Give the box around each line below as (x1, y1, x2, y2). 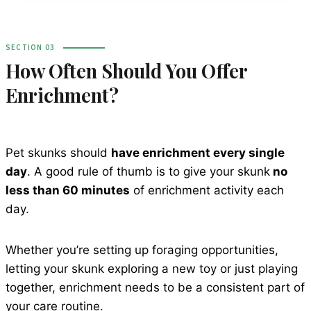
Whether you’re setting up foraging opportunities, (6, 243, 278, 258)
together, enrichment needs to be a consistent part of (6, 280, 305, 295)
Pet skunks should (6, 146, 111, 160)
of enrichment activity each (130, 183, 284, 198)
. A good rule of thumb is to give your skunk (27, 165, 270, 179)
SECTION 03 (6, 42, 55, 53)
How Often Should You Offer (6, 58, 247, 84)
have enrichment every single (111, 146, 285, 160)
